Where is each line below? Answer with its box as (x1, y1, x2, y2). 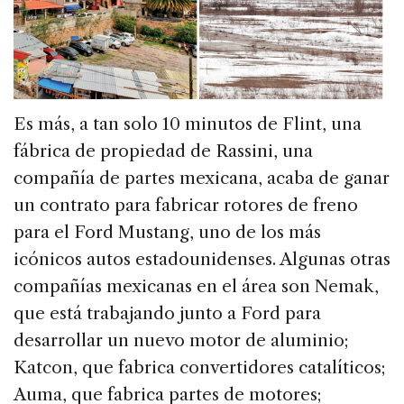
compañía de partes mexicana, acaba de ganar (14, 168, 390, 189)
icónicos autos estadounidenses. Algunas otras (14, 249, 390, 271)
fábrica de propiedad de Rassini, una (14, 141, 313, 162)
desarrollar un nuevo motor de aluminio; (14, 330, 348, 352)
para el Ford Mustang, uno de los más (14, 222, 321, 243)
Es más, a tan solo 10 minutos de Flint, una (14, 114, 362, 135)
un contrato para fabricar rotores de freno (14, 195, 358, 216)
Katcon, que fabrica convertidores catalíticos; (14, 357, 385, 379)
